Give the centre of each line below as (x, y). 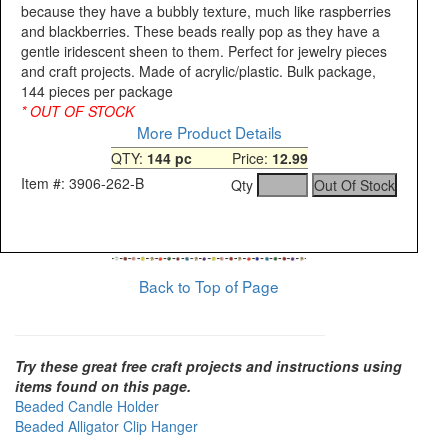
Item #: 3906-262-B (82, 183)
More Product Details (209, 132)
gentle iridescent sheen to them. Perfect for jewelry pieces (204, 51)
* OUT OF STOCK (79, 111)
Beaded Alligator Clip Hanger (106, 426)
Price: (231, 158)
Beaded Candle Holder (87, 406)
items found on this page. (103, 386)
